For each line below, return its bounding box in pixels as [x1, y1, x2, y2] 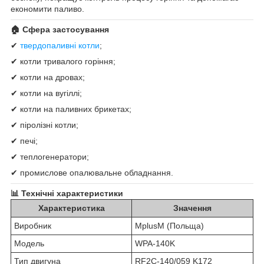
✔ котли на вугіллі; [11, 88, 82, 98]
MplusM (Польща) [135, 221, 204, 231]
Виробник [14, 221, 51, 231]
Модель [14, 239, 44, 249]
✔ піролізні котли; [11, 120, 78, 130]
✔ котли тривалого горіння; [11, 57, 115, 67]
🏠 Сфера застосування [11, 25, 109, 35]
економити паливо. [11, 4, 84, 14]
